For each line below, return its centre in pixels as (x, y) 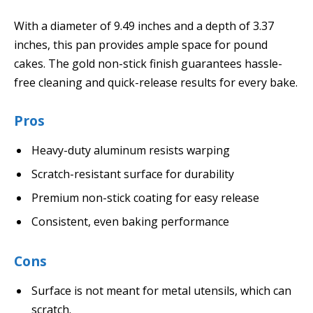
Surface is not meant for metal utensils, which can (161, 290)
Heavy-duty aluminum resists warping (131, 150)
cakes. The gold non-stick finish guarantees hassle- (148, 63)
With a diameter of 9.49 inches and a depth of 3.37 (144, 26)
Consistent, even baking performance (130, 221)
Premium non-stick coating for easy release (145, 197)
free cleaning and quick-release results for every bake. (156, 82)
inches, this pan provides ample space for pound (141, 44)
